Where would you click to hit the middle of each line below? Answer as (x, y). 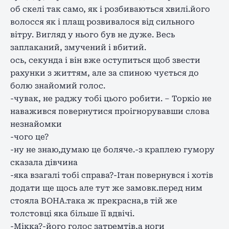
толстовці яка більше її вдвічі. (72, 213)
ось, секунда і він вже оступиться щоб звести (105, 60)
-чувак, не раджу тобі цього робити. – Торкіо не (111, 98)
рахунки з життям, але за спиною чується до (105, 73)
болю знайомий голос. (58, 86)
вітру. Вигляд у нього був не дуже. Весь (93, 35)
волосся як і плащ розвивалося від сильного (102, 22)
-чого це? (29, 137)
